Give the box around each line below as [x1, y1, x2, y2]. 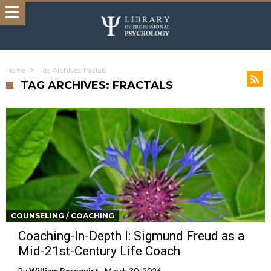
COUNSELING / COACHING [11, 211, 114, 221]
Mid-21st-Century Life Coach [18, 244, 180, 259]
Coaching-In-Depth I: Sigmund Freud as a [18, 229, 244, 244]
